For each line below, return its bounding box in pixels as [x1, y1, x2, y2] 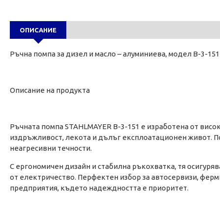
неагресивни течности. [10, 144, 92, 153]
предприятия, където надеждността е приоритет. [10, 184, 189, 192]
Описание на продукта [10, 86, 90, 95]
